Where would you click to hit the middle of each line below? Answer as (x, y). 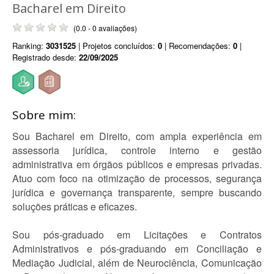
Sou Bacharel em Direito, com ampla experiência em (137, 136)
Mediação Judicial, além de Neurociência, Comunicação (137, 263)
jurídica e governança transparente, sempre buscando (137, 192)
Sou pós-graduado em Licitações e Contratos (137, 235)
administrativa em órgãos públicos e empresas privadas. (137, 164)
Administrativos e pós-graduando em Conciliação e (137, 249)
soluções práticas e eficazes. (75, 206)
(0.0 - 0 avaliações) (105, 28)
